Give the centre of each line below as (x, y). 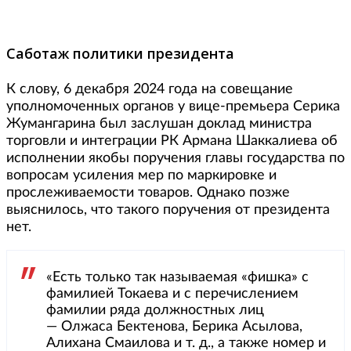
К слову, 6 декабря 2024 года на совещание (150, 89)
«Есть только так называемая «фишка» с (177, 277)
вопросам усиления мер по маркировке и (141, 175)
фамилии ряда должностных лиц (155, 310)
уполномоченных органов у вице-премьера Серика (173, 106)
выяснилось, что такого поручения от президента (168, 210)
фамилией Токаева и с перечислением (172, 293)
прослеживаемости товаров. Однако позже (148, 192)
